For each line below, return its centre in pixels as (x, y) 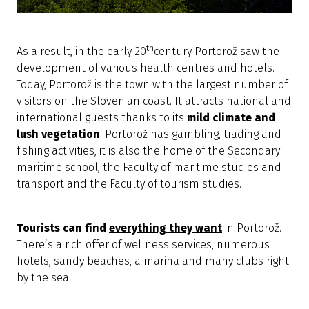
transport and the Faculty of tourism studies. (129, 184)
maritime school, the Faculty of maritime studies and (149, 168)
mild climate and (231, 118)
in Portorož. (253, 228)
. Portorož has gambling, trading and (191, 134)
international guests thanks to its (100, 118)
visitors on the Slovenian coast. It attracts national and (154, 101)
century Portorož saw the (217, 52)
